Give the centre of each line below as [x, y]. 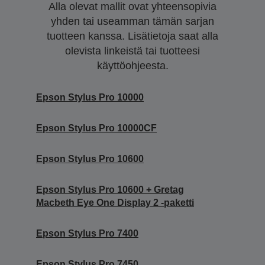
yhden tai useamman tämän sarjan [132, 22]
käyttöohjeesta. [132, 66]
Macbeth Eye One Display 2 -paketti [115, 203]
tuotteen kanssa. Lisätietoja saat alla [132, 36]
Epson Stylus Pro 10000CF [96, 128]
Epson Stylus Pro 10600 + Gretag [110, 190]
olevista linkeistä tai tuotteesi [132, 51]
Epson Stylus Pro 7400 [87, 234]
